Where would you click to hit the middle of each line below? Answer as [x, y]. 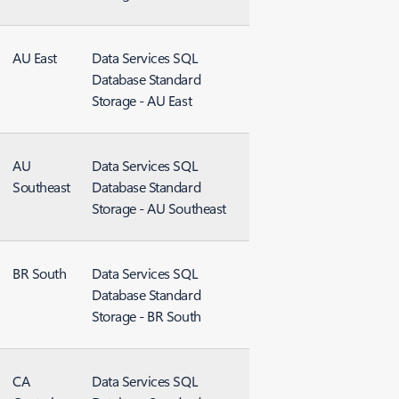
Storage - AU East [142, 100]
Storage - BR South [147, 316]
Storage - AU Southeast [159, 208]
